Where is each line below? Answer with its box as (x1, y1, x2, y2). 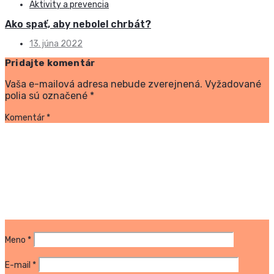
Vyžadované (205, 78, 261, 90)
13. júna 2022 (29, 38, 83, 49)
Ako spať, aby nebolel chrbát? (5, 18, 151, 30)
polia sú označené (5, 89, 90, 102)
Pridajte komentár (5, 57, 95, 68)
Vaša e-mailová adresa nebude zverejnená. (5, 78, 202, 90)
